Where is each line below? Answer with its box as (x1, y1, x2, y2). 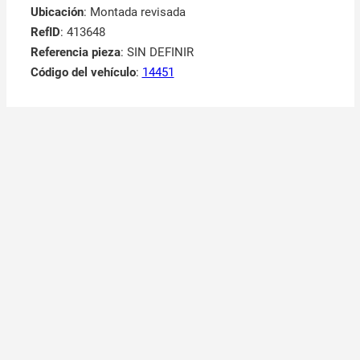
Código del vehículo (30, 65, 136, 80)
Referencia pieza (30, 45, 121, 60)
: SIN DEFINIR (120, 45, 194, 60)
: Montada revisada (83, 5, 186, 20)
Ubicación (30, 5, 84, 20)
